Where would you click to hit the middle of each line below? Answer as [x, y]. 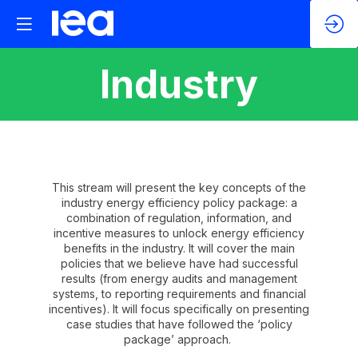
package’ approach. [179, 339]
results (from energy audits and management [179, 278]
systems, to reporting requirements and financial [179, 294]
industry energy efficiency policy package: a [179, 203]
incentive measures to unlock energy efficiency [179, 233]
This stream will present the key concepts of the [179, 187]
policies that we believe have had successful [179, 263]
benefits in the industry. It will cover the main [179, 248]
